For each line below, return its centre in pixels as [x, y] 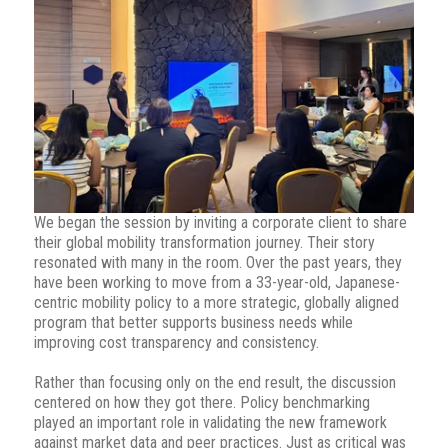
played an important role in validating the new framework [210, 423]
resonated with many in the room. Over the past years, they [217, 263]
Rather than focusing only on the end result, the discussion [214, 383]
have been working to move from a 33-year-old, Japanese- [216, 283]
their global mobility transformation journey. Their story [204, 243]
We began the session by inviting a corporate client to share [220, 223]
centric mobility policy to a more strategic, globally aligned [216, 303]
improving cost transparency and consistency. [176, 343]
